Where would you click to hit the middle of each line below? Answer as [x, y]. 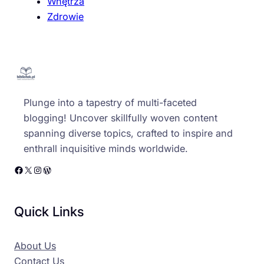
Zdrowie [65, 16]
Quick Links [49, 211]
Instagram [37, 169]
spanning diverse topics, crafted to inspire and [128, 133]
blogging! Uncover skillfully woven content [121, 118]
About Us [35, 245]
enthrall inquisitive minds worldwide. [106, 149]
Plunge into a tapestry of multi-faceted [110, 103]
